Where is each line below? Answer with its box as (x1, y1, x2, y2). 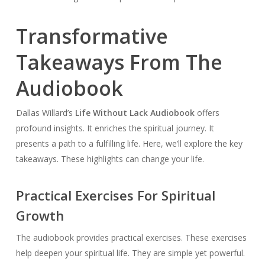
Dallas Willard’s (15, 107, 75, 119)
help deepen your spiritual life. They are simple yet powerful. (15, 247, 245, 259)
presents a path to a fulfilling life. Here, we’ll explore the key (15, 138, 243, 150)
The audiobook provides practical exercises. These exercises (15, 232, 247, 244)
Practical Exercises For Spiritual (15, 186, 215, 205)
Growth (15, 206, 64, 225)
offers (194, 107, 219, 119)
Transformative (15, 22, 168, 50)
